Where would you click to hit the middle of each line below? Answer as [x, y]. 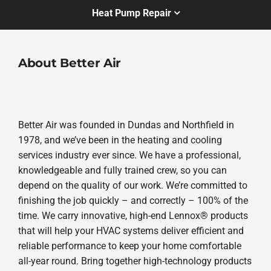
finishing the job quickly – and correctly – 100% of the [133, 200]
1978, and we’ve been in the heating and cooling [120, 140]
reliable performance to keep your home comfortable [129, 246]
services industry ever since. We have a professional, [129, 155]
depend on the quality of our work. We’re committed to [132, 185]
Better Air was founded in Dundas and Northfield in [126, 125]
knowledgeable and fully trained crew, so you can [122, 170]
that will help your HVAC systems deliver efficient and [131, 230]
